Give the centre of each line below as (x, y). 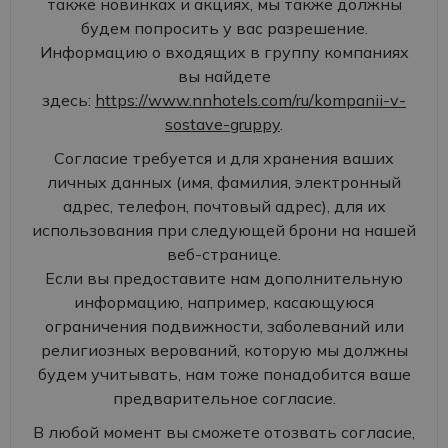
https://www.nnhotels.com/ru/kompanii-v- (250, 100)
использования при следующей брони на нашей (224, 230)
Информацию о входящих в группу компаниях (224, 52)
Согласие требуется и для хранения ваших (224, 158)
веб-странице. (224, 254)
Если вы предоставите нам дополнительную (224, 278)
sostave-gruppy (222, 124)
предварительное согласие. (224, 398)
